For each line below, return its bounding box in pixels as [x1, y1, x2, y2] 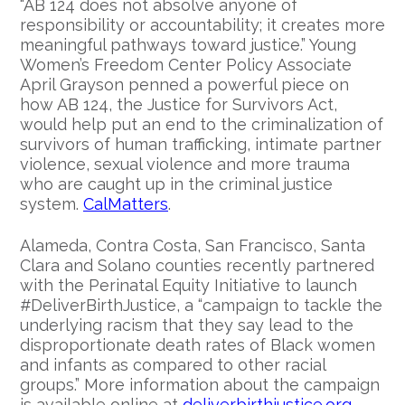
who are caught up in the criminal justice [20, 174, 333, 194]
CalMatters [83, 194, 168, 214]
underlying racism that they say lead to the [20, 316, 353, 335]
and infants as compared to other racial [20, 355, 325, 375]
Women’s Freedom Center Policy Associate [20, 55, 352, 75]
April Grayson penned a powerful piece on [20, 75, 349, 95]
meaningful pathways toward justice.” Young [20, 35, 356, 55]
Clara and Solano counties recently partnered [20, 256, 374, 276]
